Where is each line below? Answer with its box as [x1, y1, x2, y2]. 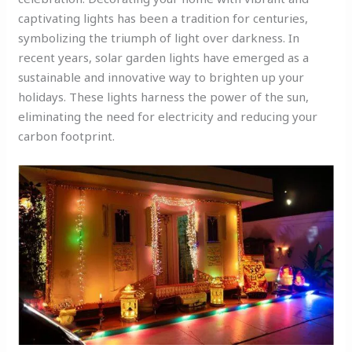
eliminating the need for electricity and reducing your [18, 108, 318, 125]
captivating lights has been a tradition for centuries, [18, 10, 309, 27]
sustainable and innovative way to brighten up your [18, 69, 305, 86]
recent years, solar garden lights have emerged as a [18, 49, 310, 66]
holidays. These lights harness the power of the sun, [18, 89, 310, 105]
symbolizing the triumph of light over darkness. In [18, 30, 300, 46]
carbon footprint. [18, 128, 115, 145]
